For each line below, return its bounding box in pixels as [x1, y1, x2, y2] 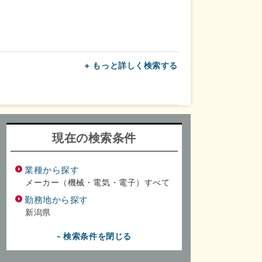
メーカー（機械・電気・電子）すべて [25, 177, 170, 187]
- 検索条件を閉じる [57, 231, 132, 241]
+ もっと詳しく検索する [84, 60, 178, 70]
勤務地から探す [25, 194, 88, 205]
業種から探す [25, 164, 80, 175]
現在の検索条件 [52, 131, 136, 145]
